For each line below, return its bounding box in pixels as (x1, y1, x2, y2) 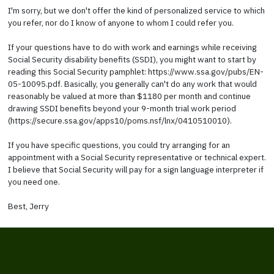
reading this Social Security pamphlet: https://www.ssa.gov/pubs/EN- (7, 65, 264, 77)
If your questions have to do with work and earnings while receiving (7, 41, 257, 53)
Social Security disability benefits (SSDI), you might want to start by (7, 53, 256, 65)
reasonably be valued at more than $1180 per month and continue (7, 90, 251, 102)
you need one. (7, 176, 60, 187)
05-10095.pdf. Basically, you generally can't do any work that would (7, 78, 257, 89)
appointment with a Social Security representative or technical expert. (7, 151, 266, 163)
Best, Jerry (7, 200, 49, 212)
